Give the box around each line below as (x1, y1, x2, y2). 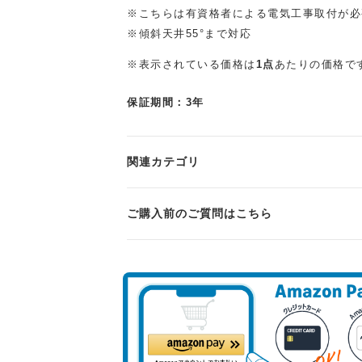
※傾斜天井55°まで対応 (127, 28, 251, 40)
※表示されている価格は (127, 59, 256, 70)
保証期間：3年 (127, 96, 204, 108)
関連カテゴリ (127, 154, 200, 168)
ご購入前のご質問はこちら (127, 206, 272, 220)
